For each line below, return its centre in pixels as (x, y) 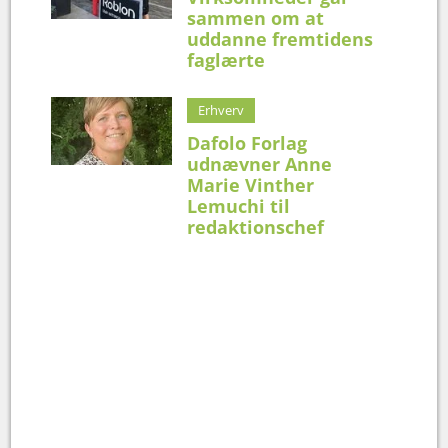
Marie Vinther (251, 184)
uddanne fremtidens (280, 38)
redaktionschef (256, 226)
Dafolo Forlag (247, 142)
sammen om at (256, 17)
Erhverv (221, 109)
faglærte (226, 59)
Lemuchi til (239, 205)
